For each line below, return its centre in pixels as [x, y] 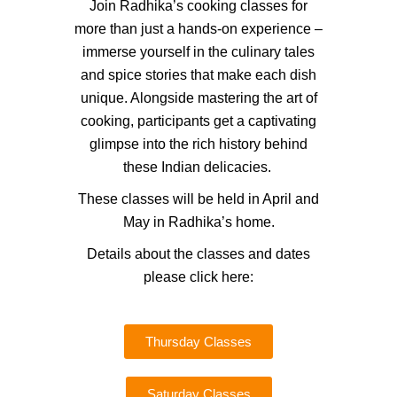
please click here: [198, 277]
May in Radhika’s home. [198, 222]
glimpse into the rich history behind [198, 144]
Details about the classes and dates [198, 254]
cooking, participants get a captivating [198, 121]
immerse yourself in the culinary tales [198, 52]
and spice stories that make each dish [198, 75]
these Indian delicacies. [198, 167]
